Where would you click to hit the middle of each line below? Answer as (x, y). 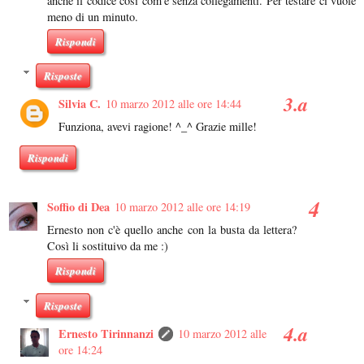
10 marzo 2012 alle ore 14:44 (174, 103)
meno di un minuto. (93, 16)
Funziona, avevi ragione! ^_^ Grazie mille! (158, 126)
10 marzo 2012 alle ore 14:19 (182, 207)
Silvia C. (80, 103)
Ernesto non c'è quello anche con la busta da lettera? (172, 230)
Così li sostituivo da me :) (108, 246)
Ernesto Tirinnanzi (106, 333)
